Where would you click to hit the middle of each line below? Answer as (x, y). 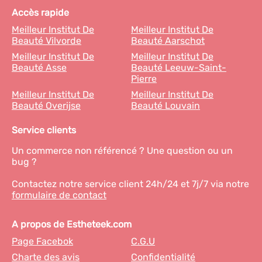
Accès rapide (40, 13)
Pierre (144, 79)
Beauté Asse (39, 68)
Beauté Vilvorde (46, 41)
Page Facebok (42, 241)
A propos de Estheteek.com (72, 224)
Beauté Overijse (46, 106)
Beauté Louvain (166, 106)
